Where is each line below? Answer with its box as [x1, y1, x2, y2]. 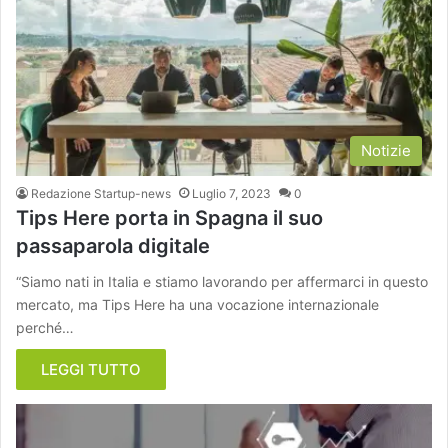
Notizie [361, 140, 411, 160]
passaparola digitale [16, 233, 210, 258]
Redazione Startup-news [31, 185, 171, 201]
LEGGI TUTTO [41, 359, 141, 379]
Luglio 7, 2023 [192, 185, 271, 201]
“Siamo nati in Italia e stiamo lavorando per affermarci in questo [16, 272, 428, 290]
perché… [16, 318, 74, 336]
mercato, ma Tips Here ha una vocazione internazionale [16, 295, 379, 313]
